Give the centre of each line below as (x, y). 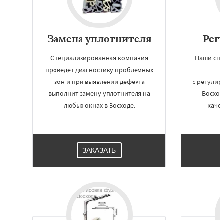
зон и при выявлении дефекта (99, 82)
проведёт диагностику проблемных (99, 70)
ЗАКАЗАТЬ (99, 150)
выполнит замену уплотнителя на (99, 93)
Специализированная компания (99, 58)
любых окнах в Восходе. (99, 105)
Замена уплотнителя (99, 39)
